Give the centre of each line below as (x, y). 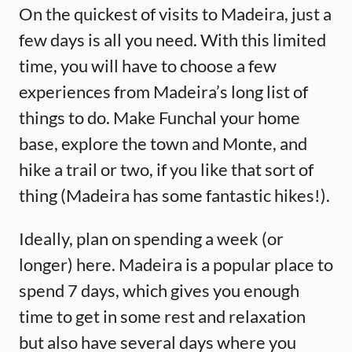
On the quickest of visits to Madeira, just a (175, 13)
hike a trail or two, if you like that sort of (166, 169)
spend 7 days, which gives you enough (159, 290)
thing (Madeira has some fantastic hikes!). (174, 195)
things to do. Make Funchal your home (159, 117)
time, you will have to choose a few (148, 65)
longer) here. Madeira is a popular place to (176, 264)
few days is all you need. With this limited (172, 39)
